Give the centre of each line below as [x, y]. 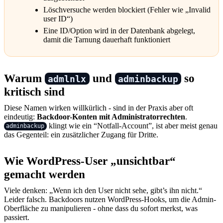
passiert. [17, 217]
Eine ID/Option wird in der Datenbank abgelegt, [119, 30]
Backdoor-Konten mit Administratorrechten [111, 116]
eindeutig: [20, 116]
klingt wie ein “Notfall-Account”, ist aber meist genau [132, 125]
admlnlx [67, 79]
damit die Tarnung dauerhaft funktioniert [107, 39]
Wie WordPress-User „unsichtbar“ [90, 161]
